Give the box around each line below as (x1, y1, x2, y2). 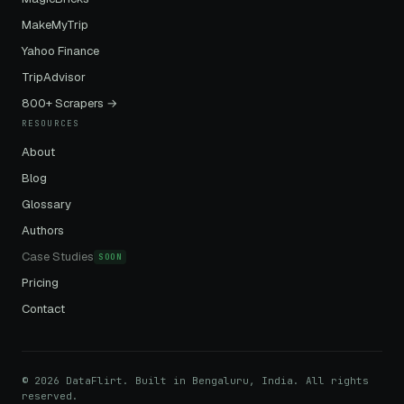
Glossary (22, 197, 71, 213)
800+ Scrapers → (22, 96, 118, 112)
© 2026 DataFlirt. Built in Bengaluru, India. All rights (22, 374, 369, 388)
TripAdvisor (22, 69, 86, 86)
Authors (22, 223, 64, 239)
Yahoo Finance (22, 43, 99, 60)
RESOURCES (22, 117, 80, 129)
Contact (22, 300, 65, 317)
